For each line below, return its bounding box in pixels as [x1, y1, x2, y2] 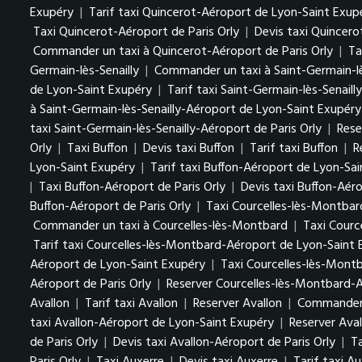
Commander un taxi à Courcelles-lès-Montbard [33, 216, 288, 237]
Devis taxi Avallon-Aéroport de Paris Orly [113, 332, 335, 353]
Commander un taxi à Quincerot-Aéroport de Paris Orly [33, 41, 333, 62]
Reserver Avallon [193, 293, 282, 314]
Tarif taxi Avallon [85, 293, 178, 314]
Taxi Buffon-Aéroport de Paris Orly [39, 177, 225, 198]
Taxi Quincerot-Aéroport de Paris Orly [33, 22, 239, 43]
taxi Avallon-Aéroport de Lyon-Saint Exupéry [30, 313, 277, 334]
